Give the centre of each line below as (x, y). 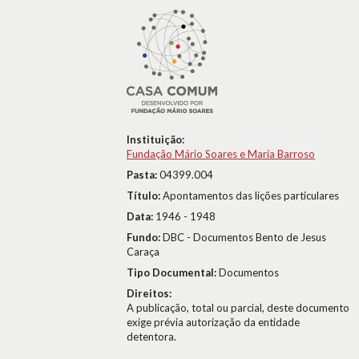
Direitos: (149, 293)
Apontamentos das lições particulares (251, 196)
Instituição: (155, 139)
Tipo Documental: (173, 272)
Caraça (143, 252)
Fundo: (145, 237)
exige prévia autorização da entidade (213, 322)
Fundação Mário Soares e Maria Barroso (221, 154)
